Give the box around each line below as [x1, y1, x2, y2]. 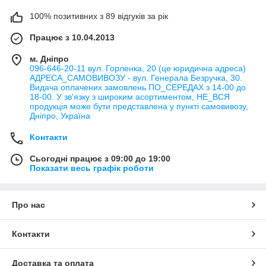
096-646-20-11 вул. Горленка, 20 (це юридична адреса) [30, 64, 246, 74]
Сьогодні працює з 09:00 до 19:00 [30, 154, 170, 164]
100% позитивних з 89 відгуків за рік [30, 11, 168, 21]
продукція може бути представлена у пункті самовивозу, [30, 102, 248, 112]
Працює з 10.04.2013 [30, 33, 115, 43]
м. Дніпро [30, 54, 69, 64]
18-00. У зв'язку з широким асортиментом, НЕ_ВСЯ [30, 92, 230, 102]
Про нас [12, 200, 45, 210]
